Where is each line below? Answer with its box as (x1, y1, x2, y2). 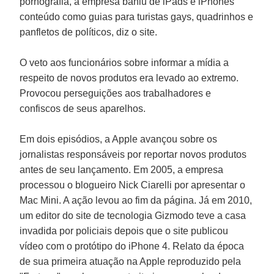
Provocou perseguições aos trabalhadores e (20, 87, 212, 98)
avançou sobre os (140, 133, 218, 144)
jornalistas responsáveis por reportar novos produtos (20, 149, 247, 160)
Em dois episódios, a (20, 133, 113, 144)
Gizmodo (155, 210, 197, 221)
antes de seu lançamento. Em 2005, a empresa (20, 164, 224, 175)
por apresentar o (172, 179, 246, 190)
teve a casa (196, 210, 246, 221)
